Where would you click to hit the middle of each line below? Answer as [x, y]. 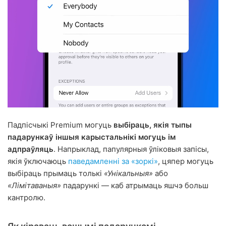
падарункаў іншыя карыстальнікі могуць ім [92, 137]
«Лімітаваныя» [34, 186]
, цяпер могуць [186, 161]
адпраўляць [31, 149]
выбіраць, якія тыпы [153, 125]
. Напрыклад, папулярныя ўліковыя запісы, [131, 149]
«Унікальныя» [128, 174]
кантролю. [26, 198]
